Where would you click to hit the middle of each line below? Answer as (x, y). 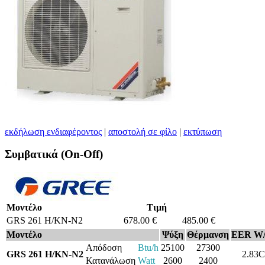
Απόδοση (104, 247)
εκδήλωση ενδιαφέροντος (53, 131)
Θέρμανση (208, 234)
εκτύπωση (203, 131)
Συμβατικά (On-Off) (54, 154)
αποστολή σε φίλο (143, 131)
